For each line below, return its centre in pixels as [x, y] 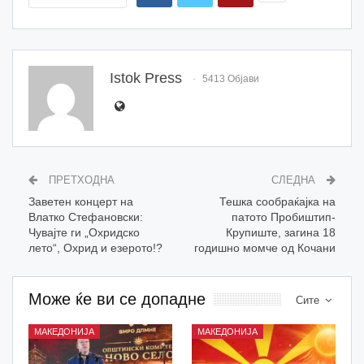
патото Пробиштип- [284, 217]
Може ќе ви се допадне [117, 299]
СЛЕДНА [295, 180]
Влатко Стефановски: [86, 217]
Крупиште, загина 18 [281, 232]
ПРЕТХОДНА [80, 180]
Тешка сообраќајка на [277, 201]
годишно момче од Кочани [265, 247]
